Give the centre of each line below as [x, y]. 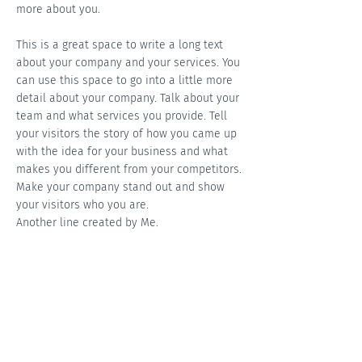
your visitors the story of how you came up [126, 134]
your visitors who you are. [82, 205]
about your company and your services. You [128, 63]
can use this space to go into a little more [124, 80]
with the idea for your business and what [122, 152]
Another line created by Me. [87, 223]
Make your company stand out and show [120, 187]
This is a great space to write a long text [120, 45]
